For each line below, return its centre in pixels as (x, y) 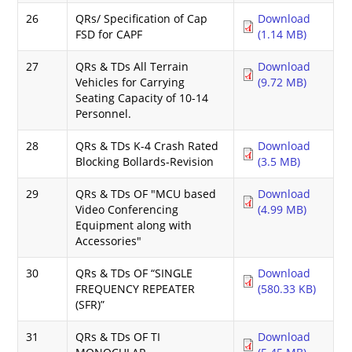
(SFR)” (90, 304)
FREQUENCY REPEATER (136, 288)
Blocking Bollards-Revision (145, 161)
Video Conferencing (127, 209)
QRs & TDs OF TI (118, 336)
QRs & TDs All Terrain (132, 66)
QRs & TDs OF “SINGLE (134, 273)
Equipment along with (134, 225)
